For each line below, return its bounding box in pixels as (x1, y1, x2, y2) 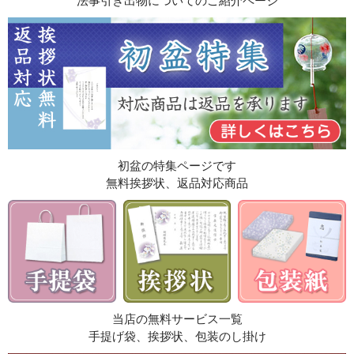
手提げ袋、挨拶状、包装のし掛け (88, 330, 266, 344)
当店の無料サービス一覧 (111, 312, 243, 326)
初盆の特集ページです (118, 158, 236, 172)
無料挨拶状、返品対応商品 (106, 175, 248, 190)
